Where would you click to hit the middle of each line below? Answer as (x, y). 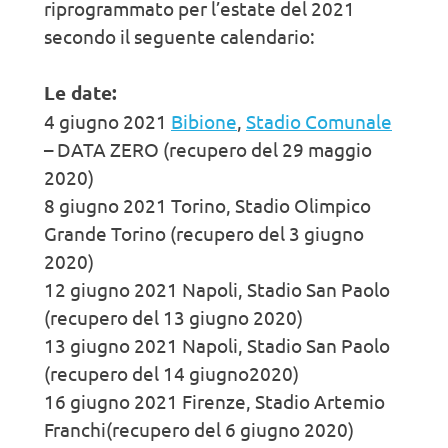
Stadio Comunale (319, 120)
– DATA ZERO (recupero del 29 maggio (208, 148)
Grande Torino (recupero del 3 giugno (204, 232)
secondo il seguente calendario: (179, 35)
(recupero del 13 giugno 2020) (173, 316)
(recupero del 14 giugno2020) (171, 372)
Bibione (204, 120)
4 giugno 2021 (107, 120)
